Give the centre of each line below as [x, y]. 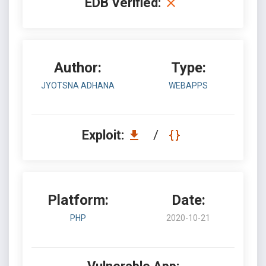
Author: [78, 68]
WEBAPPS [188, 85]
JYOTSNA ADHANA [78, 85]
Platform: [78, 200]
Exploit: [104, 135]
